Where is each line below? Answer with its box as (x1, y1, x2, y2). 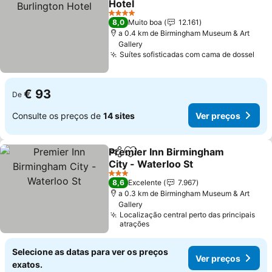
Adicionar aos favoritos (129, 152, 237, 165)
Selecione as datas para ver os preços (12, 246, 168, 257)
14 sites (103, 110, 135, 121)
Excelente (128, 178, 162, 187)
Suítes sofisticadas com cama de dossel (120, 50, 255, 59)
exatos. (12, 259, 42, 270)
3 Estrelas (108, 172, 142, 182)
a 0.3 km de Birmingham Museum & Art (118, 189, 250, 198)
